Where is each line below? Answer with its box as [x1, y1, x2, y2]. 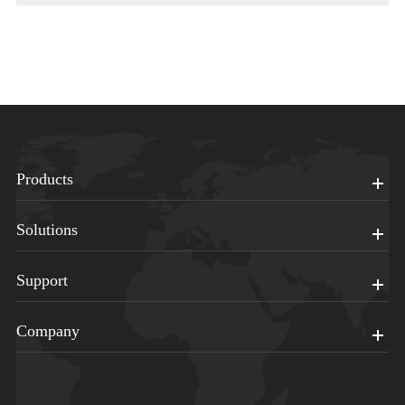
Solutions [15, 221, 78, 240]
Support [15, 271, 68, 290]
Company [15, 322, 80, 341]
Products [15, 170, 73, 189]
